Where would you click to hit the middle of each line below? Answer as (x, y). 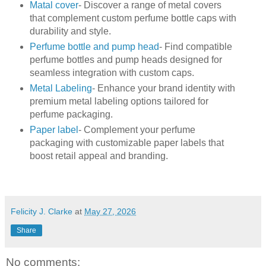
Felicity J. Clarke (42, 212)
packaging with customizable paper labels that (126, 143)
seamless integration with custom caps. (112, 73)
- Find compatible (195, 47)
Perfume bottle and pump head (94, 47)
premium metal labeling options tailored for (119, 102)
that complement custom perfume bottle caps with (133, 18)
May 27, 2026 (110, 212)
